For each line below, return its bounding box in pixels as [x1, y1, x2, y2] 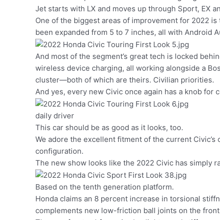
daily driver [35, 111, 74, 120]
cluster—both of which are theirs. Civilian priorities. [35, 75, 216, 85]
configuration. [35, 146, 85, 156]
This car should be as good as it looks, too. [35, 123, 185, 132]
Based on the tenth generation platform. [35, 182, 176, 192]
